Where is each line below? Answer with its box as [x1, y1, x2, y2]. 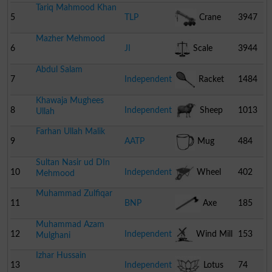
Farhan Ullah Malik [35, 126, 105, 136]
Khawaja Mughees [35, 95, 104, 105]
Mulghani [35, 230, 70, 240]
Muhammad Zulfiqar [35, 188, 112, 198]
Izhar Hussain [35, 250, 86, 260]
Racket [195, 74, 224, 84]
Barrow [174, 197, 202, 207]
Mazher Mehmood [35, 33, 105, 43]
